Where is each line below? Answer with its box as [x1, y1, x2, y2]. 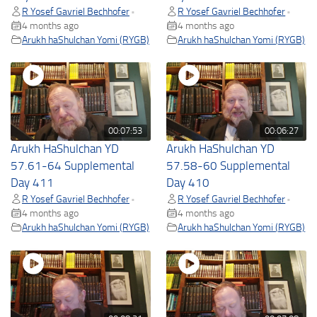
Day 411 [11, 176, 54, 190]
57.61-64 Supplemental [11, 159, 134, 173]
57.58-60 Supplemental [166, 159, 291, 173]
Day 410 [166, 176, 210, 190]
